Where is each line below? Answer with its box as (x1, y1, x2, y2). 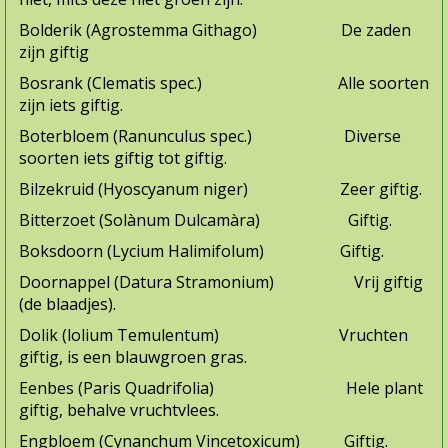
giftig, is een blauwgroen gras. (19, 346, 247, 369)
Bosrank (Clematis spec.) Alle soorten (19, 72, 429, 95)
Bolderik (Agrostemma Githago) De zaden (19, 19, 411, 42)
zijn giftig (19, 41, 89, 64)
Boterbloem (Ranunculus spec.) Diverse (19, 125, 401, 148)
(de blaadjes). (19, 293, 116, 316)
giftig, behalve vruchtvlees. (19, 399, 219, 422)
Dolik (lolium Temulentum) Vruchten (19, 324, 408, 347)
